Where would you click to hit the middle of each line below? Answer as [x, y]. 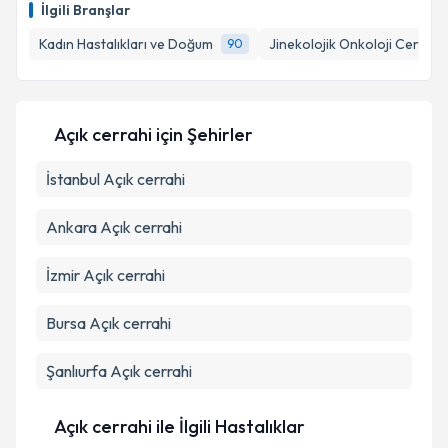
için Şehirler [202, 134]
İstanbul [73, 179]
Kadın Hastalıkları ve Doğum [126, 44]
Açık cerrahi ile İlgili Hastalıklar [179, 426]
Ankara [71, 227]
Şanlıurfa [76, 371]
